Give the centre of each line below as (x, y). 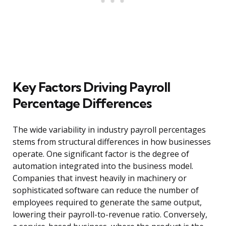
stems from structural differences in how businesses (112, 142)
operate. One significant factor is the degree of (101, 154)
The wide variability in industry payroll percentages (109, 130)
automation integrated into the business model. (103, 166)
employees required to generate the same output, (107, 203)
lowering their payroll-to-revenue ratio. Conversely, (110, 215)
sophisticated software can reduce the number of (106, 190)
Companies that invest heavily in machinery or (100, 178)
